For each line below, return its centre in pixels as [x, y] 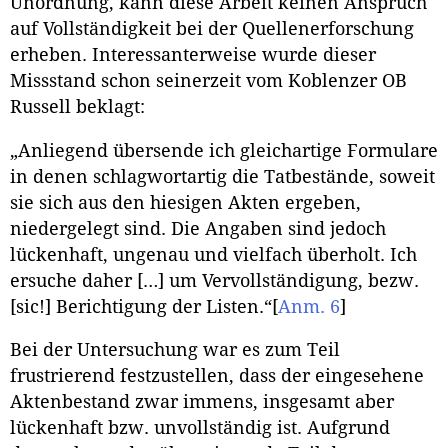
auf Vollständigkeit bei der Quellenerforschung [212, 29]
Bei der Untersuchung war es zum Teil [175, 350]
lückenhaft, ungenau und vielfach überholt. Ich [213, 254]
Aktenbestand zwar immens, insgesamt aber [202, 402]
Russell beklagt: [77, 107]
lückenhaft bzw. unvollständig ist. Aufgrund [200, 428]
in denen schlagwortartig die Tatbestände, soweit [222, 176]
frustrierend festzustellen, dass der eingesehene [217, 376]
